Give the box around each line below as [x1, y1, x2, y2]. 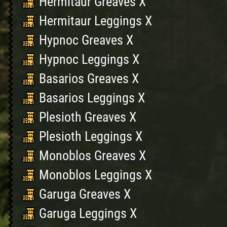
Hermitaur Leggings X [39, 13, 152, 28]
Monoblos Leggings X [39, 167, 152, 182]
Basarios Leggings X [39, 90, 145, 105]
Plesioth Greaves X [39, 109, 136, 125]
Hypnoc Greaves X [39, 32, 133, 48]
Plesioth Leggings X [39, 129, 142, 144]
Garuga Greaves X [39, 186, 131, 202]
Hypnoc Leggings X [39, 52, 139, 67]
